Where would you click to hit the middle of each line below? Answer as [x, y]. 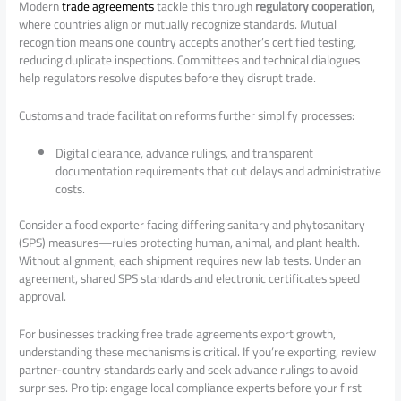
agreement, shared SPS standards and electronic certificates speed [190, 279]
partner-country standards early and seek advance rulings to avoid [189, 370]
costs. [71, 188]
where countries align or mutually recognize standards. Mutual [178, 24]
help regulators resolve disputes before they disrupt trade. [168, 77]
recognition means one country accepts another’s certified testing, [188, 42]
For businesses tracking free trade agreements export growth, [178, 334]
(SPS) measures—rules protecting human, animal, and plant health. [190, 243]
